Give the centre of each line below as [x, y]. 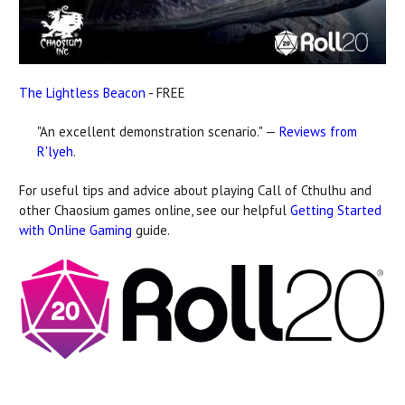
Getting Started [336, 210]
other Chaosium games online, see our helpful [155, 210]
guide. [151, 230]
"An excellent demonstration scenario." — [158, 131]
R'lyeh [55, 151]
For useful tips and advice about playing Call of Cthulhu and [195, 190]
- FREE [165, 92]
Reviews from [318, 131]
